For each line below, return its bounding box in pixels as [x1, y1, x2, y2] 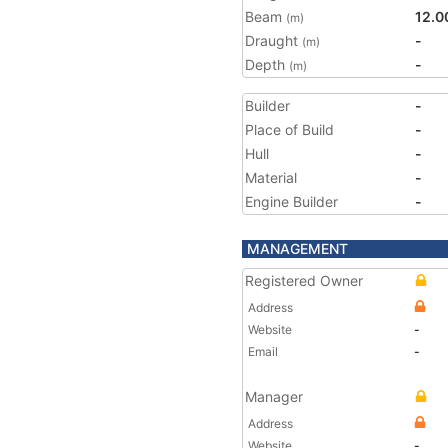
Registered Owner [245, 272, 363, 289]
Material [245, 169, 297, 186]
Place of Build [245, 121, 334, 138]
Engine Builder [245, 193, 338, 210]
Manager [245, 388, 303, 405]
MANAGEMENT [247, 240, 348, 257]
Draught [245, 32, 302, 49]
